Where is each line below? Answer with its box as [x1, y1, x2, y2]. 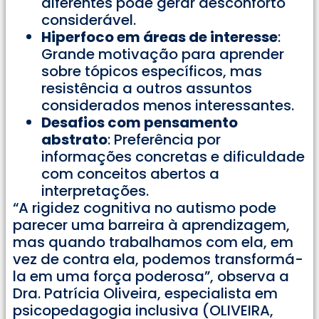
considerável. [41, 10, 136, 31]
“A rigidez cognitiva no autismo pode [13, 198, 276, 219]
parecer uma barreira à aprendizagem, [13, 215, 290, 236]
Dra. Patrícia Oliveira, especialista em [13, 283, 278, 304]
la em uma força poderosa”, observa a [13, 266, 289, 287]
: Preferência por [108, 130, 221, 150]
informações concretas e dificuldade [41, 147, 305, 167]
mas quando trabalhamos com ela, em [13, 232, 293, 253]
